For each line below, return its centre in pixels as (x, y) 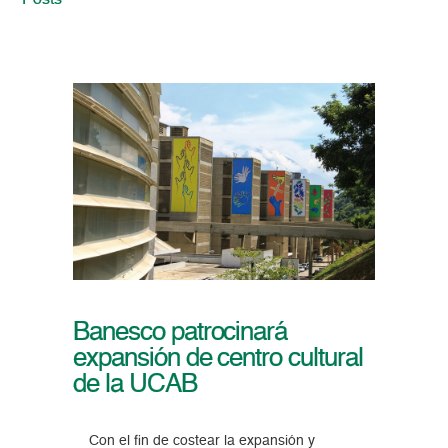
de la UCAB (134, 385)
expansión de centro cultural (217, 359)
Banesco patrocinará (180, 333)
